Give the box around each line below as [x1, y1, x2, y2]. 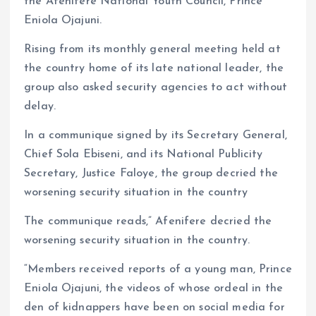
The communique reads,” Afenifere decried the [24, 216, 272, 228]
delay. [24, 101, 56, 113]
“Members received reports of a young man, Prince [24, 264, 292, 276]
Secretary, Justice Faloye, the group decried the [24, 168, 278, 180]
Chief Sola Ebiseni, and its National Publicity [24, 149, 263, 161]
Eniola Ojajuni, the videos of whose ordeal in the [24, 283, 283, 295]
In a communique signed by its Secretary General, [24, 130, 287, 142]
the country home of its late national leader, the [24, 63, 284, 75]
